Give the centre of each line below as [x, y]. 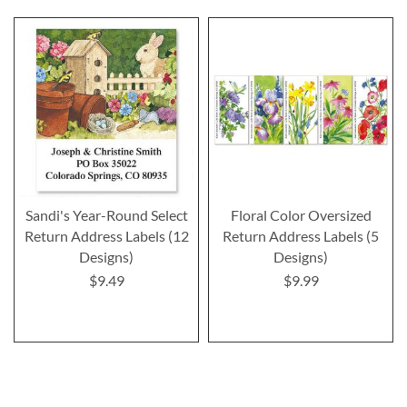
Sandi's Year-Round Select [106, 214]
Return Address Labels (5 [301, 235]
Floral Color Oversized [301, 214]
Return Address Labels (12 [106, 235]
